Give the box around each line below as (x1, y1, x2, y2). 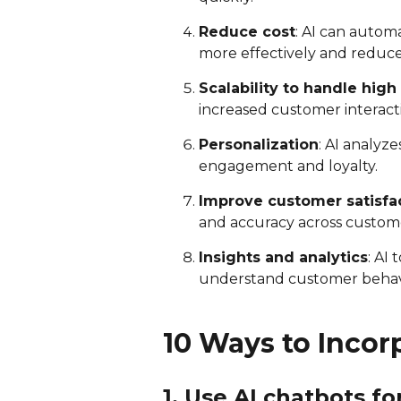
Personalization (199, 135, 319, 153)
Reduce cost (199, 22, 295, 40)
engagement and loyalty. (199, 157, 378, 175)
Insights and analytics (199, 248, 368, 266)
